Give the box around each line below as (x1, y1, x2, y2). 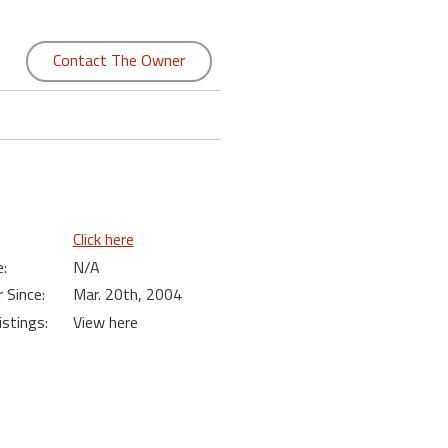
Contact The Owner (52, 48, 185, 72)
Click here (72, 227, 134, 251)
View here (72, 310, 138, 334)
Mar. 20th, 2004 (72, 282, 182, 306)
